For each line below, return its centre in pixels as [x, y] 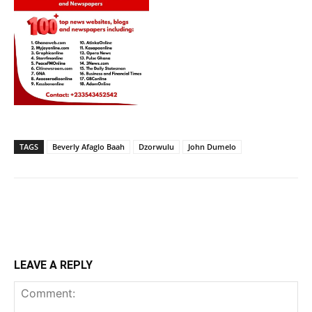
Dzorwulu [156, 146]
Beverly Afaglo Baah [88, 146]
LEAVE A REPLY [53, 265]
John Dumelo [212, 146]
